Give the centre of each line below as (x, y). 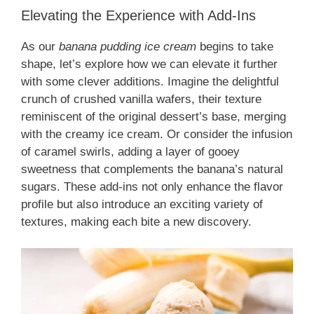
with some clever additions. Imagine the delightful (150, 81)
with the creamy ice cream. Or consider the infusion (157, 134)
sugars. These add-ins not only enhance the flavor (152, 186)
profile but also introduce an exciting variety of (142, 204)
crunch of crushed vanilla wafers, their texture (141, 99)
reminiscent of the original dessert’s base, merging (153, 116)
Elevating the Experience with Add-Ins (138, 15)
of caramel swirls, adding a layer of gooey (130, 151)
